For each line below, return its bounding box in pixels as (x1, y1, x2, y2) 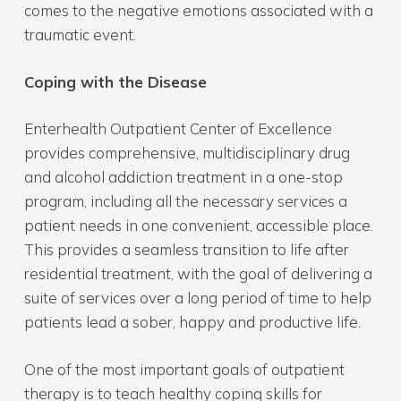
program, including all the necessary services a (23, 192, 347, 210)
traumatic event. (23, 25, 136, 44)
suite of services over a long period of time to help (23, 288, 371, 307)
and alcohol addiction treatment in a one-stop (23, 167, 343, 186)
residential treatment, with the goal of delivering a (23, 264, 372, 283)
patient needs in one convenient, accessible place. (23, 216, 373, 235)
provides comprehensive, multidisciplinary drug (23, 143, 350, 162)
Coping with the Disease (23, 72, 207, 91)
